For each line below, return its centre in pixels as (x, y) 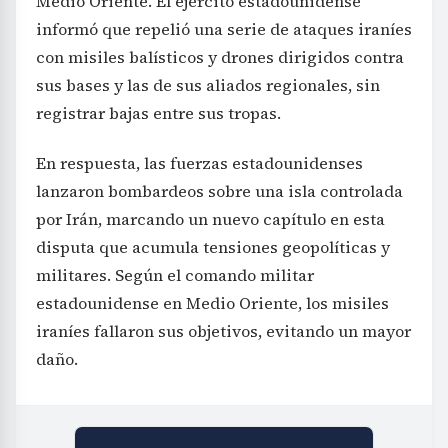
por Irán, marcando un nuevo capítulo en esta (210, 219)
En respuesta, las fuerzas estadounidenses (199, 163)
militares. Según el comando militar (175, 275)
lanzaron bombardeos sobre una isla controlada (219, 191)
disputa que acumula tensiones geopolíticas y (213, 247)
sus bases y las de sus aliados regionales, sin (208, 85)
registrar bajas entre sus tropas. (158, 113)
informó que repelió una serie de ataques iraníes (224, 29)
